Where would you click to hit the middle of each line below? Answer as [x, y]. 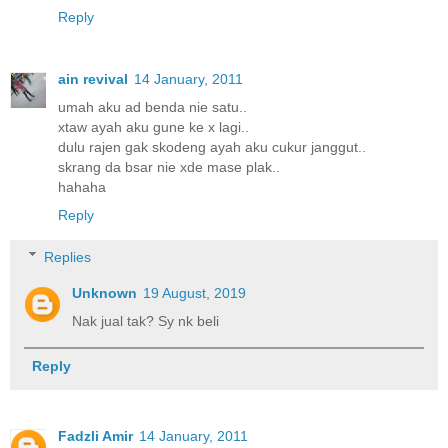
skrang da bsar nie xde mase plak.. [169, 167]
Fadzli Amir [95, 435]
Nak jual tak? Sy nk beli [146, 320]
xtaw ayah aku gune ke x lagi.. [153, 127]
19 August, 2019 [195, 292]
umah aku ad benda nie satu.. [152, 107]
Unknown [105, 292]
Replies [68, 256]
